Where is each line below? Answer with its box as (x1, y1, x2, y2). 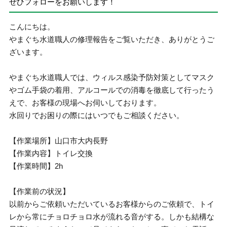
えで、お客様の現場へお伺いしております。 (9, 98, 162, 107)
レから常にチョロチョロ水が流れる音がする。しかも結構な (9, 212, 215, 221)
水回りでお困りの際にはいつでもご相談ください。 (9, 111, 184, 120)
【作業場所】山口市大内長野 (9, 136, 108, 145)
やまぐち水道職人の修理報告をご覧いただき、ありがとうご (9, 35, 215, 44)
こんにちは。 (9, 22, 55, 31)
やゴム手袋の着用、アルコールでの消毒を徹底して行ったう (9, 86, 215, 94)
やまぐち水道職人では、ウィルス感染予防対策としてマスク (9, 73, 215, 82)
